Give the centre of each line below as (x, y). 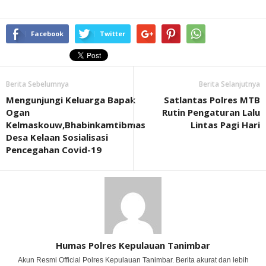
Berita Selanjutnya (229, 84)
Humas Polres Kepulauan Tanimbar (133, 245)
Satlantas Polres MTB (212, 100)
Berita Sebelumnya (37, 84)
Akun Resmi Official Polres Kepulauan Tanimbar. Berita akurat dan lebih (133, 260)
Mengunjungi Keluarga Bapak (71, 100)
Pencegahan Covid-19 (54, 150)
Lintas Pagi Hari (225, 125)
